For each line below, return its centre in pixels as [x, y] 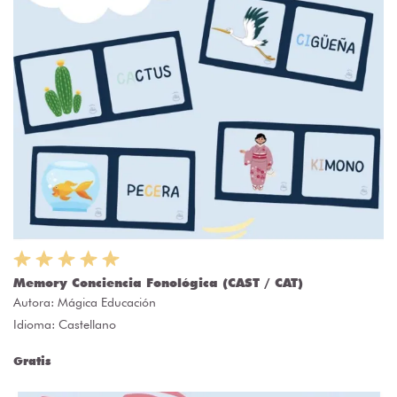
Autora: [35, 303]
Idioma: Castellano [65, 325]
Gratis [32, 361]
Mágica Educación [107, 303]
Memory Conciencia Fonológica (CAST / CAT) [158, 283]
